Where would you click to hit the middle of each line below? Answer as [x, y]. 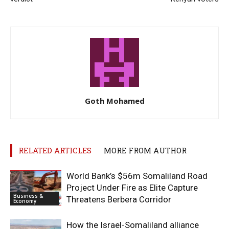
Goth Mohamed [114, 100]
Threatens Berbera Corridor [119, 199]
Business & [28, 196]
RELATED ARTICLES [55, 150]
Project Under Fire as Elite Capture [132, 187]
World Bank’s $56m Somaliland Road [137, 176]
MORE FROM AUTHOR [145, 150]
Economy [25, 201]
